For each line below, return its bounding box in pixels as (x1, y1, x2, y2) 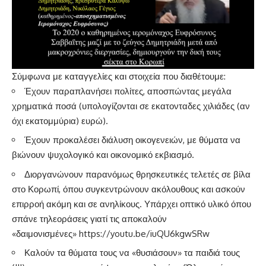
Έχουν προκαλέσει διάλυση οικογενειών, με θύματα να (24, 134, 240, 146)
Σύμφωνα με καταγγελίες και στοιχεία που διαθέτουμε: (12, 70, 226, 82)
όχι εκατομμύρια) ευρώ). (12, 115, 108, 126)
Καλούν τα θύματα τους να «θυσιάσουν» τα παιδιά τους (24, 247, 240, 259)
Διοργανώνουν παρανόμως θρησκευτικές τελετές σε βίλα (24, 168, 251, 180)
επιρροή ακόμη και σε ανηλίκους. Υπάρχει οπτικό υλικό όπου (12, 198, 251, 210)
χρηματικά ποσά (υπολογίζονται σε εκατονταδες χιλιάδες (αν (12, 100, 250, 112)
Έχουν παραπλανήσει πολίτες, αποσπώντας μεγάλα (24, 85, 232, 97)
